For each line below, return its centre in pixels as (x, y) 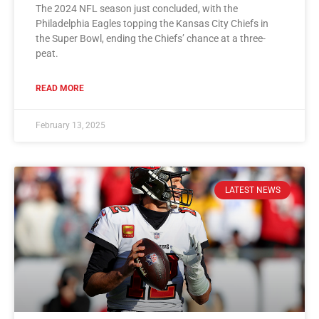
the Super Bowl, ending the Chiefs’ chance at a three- (151, 38)
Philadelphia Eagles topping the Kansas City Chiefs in (152, 23)
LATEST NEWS (252, 190)
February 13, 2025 (70, 125)
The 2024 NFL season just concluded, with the (137, 8)
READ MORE (60, 88)
